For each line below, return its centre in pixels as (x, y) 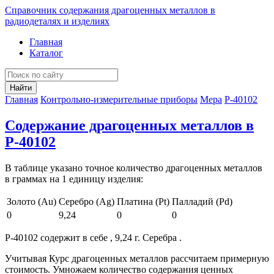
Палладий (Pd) (202, 201)
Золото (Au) (31, 201)
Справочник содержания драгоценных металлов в (110, 10)
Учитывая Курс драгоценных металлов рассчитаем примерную (137, 258)
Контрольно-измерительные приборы (119, 99)
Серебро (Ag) (87, 201)
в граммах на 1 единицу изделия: (74, 179)
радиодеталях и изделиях (57, 21)
